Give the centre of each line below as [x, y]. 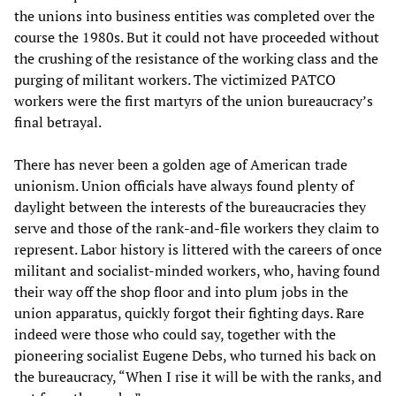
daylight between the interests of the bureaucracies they [190, 206]
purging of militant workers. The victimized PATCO [175, 79]
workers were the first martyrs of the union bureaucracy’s [194, 100]
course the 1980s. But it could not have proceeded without [197, 37]
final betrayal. [58, 122]
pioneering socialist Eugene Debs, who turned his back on [195, 355]
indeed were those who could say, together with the [175, 334]
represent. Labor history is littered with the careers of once [198, 249]
